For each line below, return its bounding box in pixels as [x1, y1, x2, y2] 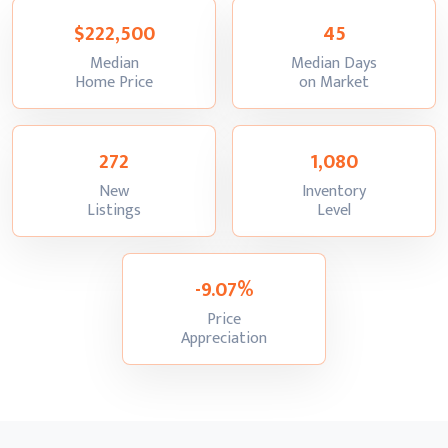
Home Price [75, 69, 153, 96]
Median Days [291, 50, 377, 77]
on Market [299, 69, 369, 96]
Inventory [302, 178, 366, 205]
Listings [87, 197, 141, 224]
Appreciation [181, 325, 267, 352]
